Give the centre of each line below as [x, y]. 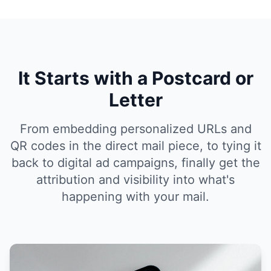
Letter [135, 100]
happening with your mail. [135, 197]
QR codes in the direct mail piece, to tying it [135, 146]
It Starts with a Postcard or [135, 78]
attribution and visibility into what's [135, 180]
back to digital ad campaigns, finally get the [135, 163]
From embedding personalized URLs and [135, 129]
